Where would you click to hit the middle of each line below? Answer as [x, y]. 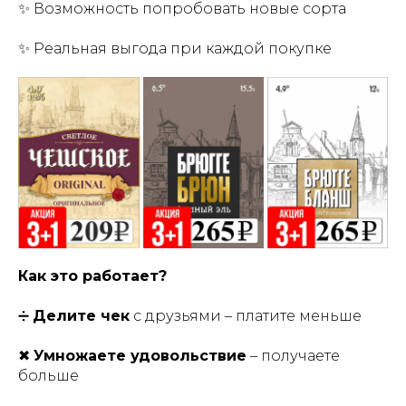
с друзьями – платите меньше [246, 316]
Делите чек [81, 316]
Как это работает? [92, 276]
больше [48, 376]
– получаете [293, 356]
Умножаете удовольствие [140, 356]
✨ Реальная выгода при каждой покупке [175, 48]
